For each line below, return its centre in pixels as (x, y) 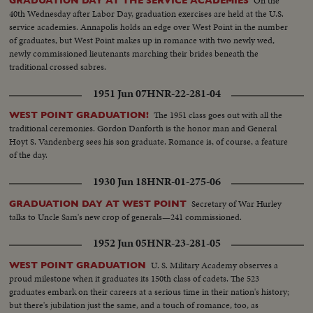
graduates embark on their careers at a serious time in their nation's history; (150, 291)
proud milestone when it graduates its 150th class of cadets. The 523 (134, 278)
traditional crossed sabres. (58, 67)
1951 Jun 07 (119, 93)
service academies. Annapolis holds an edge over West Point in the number (149, 27)
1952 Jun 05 (119, 243)
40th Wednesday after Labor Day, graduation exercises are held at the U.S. (147, 14)
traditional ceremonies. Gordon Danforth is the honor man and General (143, 129)
